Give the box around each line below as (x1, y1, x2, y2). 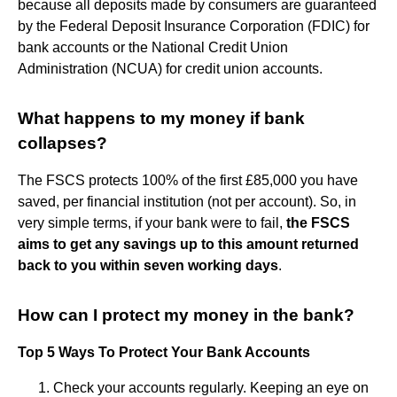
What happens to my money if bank (18, 108, 305, 128)
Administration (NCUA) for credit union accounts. (18, 60, 323, 76)
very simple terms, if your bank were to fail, (18, 214, 286, 230)
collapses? (18, 133, 107, 152)
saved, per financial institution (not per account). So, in (18, 193, 356, 209)
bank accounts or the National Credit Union (18, 39, 288, 55)
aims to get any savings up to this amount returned (18, 236, 359, 252)
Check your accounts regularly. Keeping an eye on (53, 379, 369, 395)
